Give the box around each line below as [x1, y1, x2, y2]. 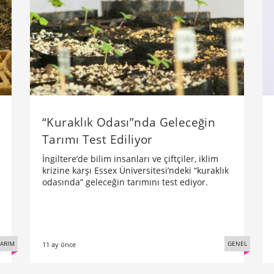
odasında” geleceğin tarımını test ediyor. [42, 176, 208, 188]
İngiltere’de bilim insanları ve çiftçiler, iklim [42, 153, 218, 165]
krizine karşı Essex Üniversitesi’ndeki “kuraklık [42, 165, 229, 177]
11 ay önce [42, 240, 76, 250]
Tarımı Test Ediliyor [42, 131, 153, 148]
